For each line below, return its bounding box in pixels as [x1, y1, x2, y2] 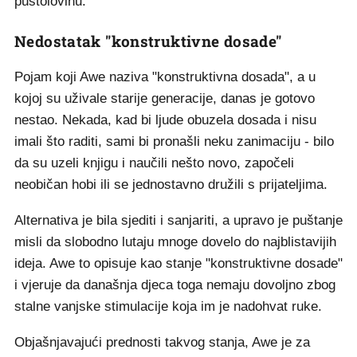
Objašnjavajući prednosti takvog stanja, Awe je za [14, 335, 310, 350]
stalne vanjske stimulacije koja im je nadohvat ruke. [14, 299, 322, 314]
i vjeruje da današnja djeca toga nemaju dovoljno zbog [14, 277, 335, 292]
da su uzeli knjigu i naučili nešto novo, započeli [14, 155, 294, 171]
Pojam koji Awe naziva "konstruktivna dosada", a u [14, 69, 316, 84]
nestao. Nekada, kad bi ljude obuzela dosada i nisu [14, 112, 316, 127]
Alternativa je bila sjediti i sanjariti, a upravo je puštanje [14, 213, 343, 228]
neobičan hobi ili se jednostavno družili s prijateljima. [14, 177, 328, 192]
